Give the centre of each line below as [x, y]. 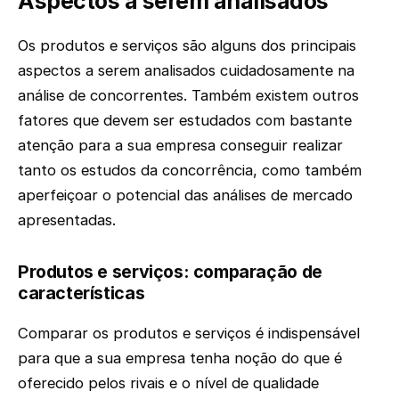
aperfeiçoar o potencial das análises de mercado [185, 195]
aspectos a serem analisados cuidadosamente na [186, 70]
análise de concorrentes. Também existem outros [188, 95]
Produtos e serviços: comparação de [170, 271]
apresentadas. [67, 220]
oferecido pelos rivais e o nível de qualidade [168, 383]
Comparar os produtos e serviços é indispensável [189, 334]
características [81, 293]
